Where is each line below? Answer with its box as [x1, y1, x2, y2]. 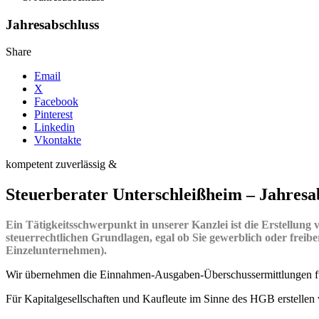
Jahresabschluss [6, 16, 99, 32]
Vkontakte [34, 134, 81, 147]
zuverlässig [56, 158, 108, 171]
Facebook [34, 95, 78, 108]
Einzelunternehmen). [6, 244, 107, 257]
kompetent [6, 158, 56, 171]
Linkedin [34, 121, 75, 134]
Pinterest [34, 108, 73, 121]
